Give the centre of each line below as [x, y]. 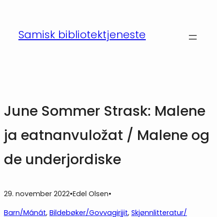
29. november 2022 [37, 194]
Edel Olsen [91, 194]
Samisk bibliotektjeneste [82, 34]
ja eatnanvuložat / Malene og [107, 135]
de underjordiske [62, 160]
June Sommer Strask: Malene [105, 111]
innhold [16, 33]
